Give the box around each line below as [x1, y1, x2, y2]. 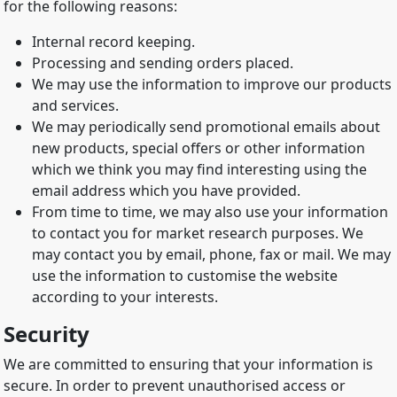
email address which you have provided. [32, 181, 300, 201]
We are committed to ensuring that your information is [4, 354, 373, 375]
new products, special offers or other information [32, 138, 365, 159]
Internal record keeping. [32, 32, 195, 52]
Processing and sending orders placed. [32, 53, 293, 74]
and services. [32, 96, 119, 116]
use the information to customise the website [32, 266, 338, 286]
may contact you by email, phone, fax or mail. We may [32, 245, 391, 265]
